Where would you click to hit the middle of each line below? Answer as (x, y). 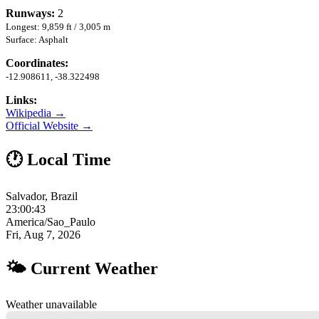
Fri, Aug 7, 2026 (43, 234)
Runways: (30, 13)
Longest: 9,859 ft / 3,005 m (58, 26)
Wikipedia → (36, 113)
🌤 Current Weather (82, 268)
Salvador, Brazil (42, 196)
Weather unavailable (51, 305)
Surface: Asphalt (37, 39)
